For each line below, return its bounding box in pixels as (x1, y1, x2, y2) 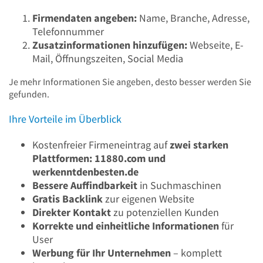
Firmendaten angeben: (32, 11, 137, 25)
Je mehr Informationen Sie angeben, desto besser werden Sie (9, 75, 251, 87)
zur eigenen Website (103, 191, 194, 205)
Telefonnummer (32, 24, 104, 38)
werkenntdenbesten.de (32, 164, 139, 178)
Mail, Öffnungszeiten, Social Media (32, 51, 183, 65)
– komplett (171, 245, 222, 259)
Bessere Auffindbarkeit (32, 178, 137, 192)
